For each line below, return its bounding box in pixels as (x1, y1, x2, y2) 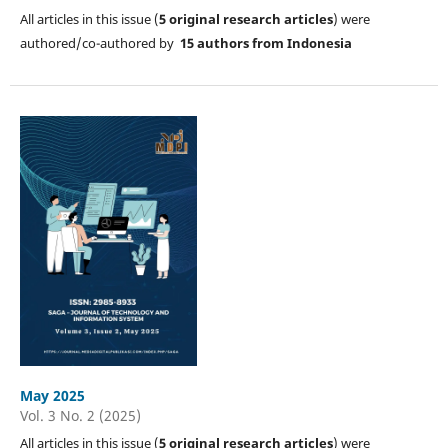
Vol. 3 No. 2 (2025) (19, 405, 141, 425)
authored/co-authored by (19, 33, 180, 52)
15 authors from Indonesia (179, 33, 352, 52)
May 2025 (19, 385, 85, 405)
